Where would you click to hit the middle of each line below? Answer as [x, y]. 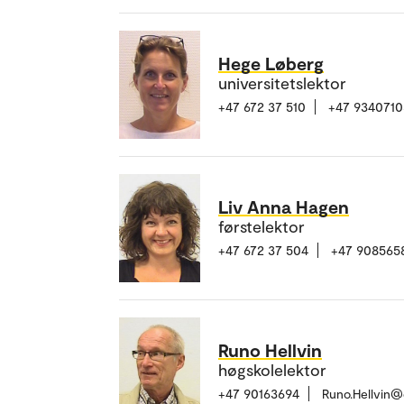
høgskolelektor [272, 370]
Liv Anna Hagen [284, 207]
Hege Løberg [271, 64]
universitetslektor [282, 83]
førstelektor [262, 227]
